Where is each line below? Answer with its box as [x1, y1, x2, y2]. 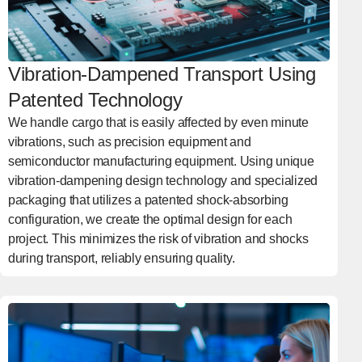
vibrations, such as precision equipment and [7, 134, 251, 149]
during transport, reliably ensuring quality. [7, 250, 235, 265]
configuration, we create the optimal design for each [7, 212, 293, 226]
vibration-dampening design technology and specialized [7, 173, 318, 187]
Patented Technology [7, 88, 183, 111]
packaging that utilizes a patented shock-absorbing [7, 192, 288, 207]
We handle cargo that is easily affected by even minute [7, 115, 309, 129]
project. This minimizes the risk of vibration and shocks [7, 231, 309, 246]
